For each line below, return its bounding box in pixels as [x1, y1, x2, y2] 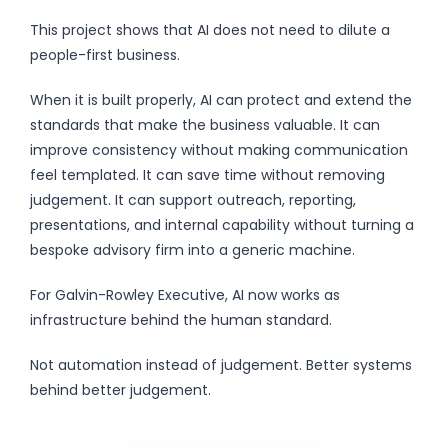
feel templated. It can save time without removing [30, 164, 385, 185]
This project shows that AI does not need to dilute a [30, 19, 390, 40]
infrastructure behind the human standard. [30, 309, 332, 330]
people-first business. [30, 44, 180, 65]
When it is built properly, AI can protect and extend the [30, 89, 412, 110]
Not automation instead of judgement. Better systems [30, 354, 412, 375]
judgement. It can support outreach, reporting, [30, 189, 356, 210]
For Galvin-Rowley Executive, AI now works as [30, 284, 340, 305]
